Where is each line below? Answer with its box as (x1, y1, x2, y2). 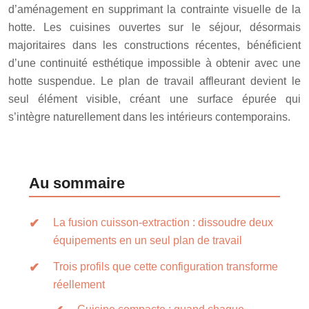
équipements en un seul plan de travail (53, 234, 242, 246)
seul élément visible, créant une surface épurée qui (8, 92, 301, 105)
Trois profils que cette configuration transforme (53, 260, 278, 272)
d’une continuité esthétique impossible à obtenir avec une (8, 57, 301, 69)
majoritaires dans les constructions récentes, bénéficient (8, 39, 301, 51)
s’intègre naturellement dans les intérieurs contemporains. (8, 110, 290, 123)
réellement (53, 278, 105, 290)
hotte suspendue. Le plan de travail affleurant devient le (8, 74, 301, 87)
